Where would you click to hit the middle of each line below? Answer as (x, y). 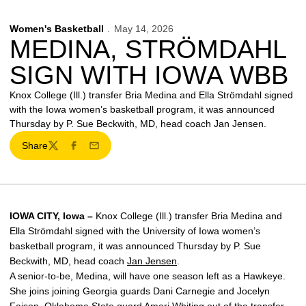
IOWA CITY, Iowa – (53, 216)
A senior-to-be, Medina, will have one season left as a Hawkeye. (148, 276)
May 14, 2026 (143, 29)
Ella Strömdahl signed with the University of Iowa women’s (135, 231)
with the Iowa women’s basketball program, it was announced (142, 109)
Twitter (61, 151)
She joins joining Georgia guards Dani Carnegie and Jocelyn (140, 291)
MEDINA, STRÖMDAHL (148, 49)
